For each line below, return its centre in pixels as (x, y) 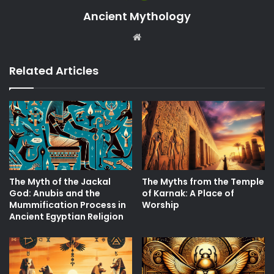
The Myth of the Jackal (60, 182)
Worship (161, 205)
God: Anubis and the (55, 194)
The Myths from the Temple (203, 182)
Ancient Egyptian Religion (66, 217)
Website (161, 36)
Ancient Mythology (137, 16)
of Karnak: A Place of (188, 194)
